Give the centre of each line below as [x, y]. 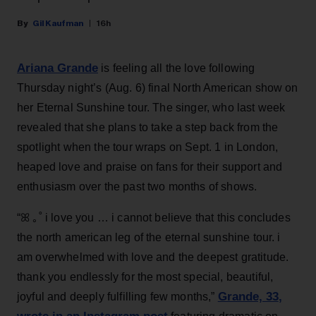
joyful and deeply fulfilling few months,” [117, 296]
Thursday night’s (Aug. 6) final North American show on [158, 87]
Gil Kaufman [58, 23]
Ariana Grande [57, 68]
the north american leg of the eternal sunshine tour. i [149, 237]
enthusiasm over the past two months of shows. [137, 186]
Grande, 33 [248, 296]
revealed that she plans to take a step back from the [148, 127]
